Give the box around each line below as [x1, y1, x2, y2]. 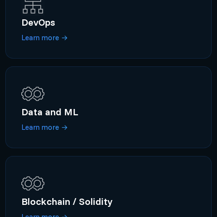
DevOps [21, 15, 55, 28]
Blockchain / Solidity [21, 195, 112, 207]
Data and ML [21, 105, 78, 118]
